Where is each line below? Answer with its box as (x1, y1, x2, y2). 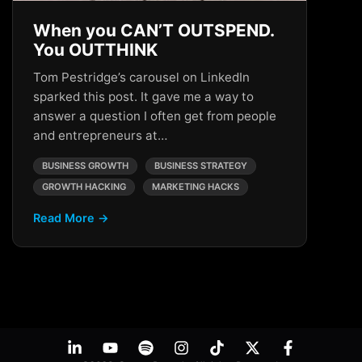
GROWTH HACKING (42, 181, 126, 192)
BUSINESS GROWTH (42, 160, 128, 171)
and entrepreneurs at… (33, 128, 167, 143)
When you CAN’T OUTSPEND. (33, 20, 274, 40)
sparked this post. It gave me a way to (33, 89, 254, 104)
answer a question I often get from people (33, 108, 276, 124)
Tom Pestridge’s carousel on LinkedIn (33, 69, 250, 85)
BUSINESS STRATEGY (154, 160, 247, 171)
